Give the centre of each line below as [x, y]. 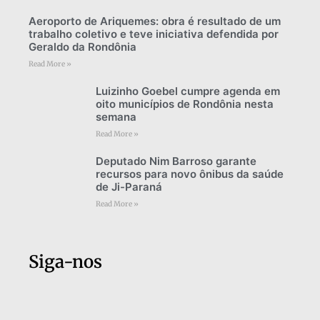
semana [116, 116]
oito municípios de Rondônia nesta [184, 104]
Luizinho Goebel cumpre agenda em [187, 91]
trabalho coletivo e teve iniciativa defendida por [154, 34]
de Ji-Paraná [129, 186]
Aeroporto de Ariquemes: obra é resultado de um [155, 21]
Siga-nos [65, 261]
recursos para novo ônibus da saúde [189, 174]
